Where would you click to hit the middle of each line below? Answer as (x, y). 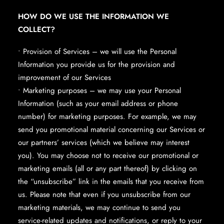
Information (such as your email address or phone (98, 103)
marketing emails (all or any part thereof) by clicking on (107, 168)
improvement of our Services (64, 77)
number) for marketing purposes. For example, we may (107, 116)
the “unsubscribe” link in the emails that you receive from (111, 181)
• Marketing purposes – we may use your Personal (99, 90)
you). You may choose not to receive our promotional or (108, 155)
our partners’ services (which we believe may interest (104, 142)
